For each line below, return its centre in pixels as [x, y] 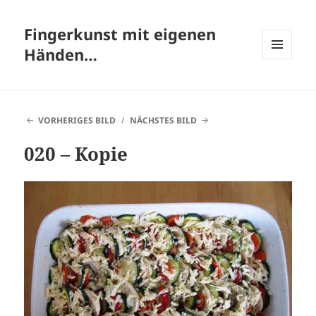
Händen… [61, 55]
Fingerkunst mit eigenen [120, 34]
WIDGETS [282, 89]
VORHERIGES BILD [77, 121]
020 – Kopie [76, 154]
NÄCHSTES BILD [164, 121]
